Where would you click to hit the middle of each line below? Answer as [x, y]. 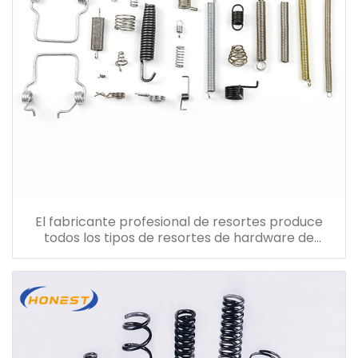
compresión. [179, 254]
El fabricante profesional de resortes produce [179, 222]
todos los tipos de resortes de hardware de [179, 238]
